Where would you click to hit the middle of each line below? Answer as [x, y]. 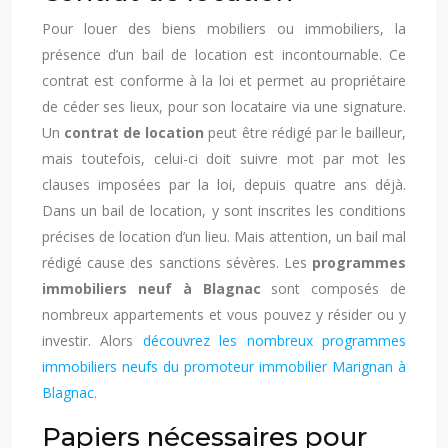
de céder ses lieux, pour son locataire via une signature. [224, 106]
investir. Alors [92, 340]
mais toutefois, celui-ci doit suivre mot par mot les [224, 158]
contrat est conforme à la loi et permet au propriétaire [224, 80]
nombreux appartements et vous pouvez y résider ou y [224, 314]
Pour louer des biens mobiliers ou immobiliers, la [224, 28]
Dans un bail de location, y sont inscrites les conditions [224, 210]
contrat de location [134, 132]
